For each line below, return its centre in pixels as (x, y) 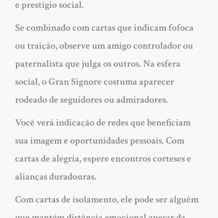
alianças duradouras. (55, 176)
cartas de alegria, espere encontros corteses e (103, 158)
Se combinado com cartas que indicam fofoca (104, 27)
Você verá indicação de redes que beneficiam (103, 122)
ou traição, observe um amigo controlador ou (104, 45)
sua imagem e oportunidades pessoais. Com (100, 140)
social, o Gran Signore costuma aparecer (94, 82)
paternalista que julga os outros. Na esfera (98, 64)
